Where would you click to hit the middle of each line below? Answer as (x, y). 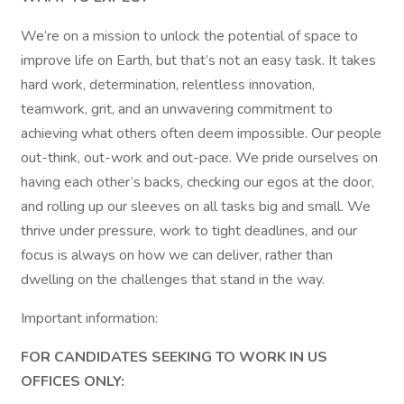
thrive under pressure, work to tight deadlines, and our (189, 231)
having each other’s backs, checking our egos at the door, (197, 182)
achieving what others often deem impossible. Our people (201, 133)
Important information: (89, 318)
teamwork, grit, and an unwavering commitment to (177, 109)
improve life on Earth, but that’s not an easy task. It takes (198, 60)
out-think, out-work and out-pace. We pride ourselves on (199, 158)
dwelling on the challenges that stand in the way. (178, 280)
